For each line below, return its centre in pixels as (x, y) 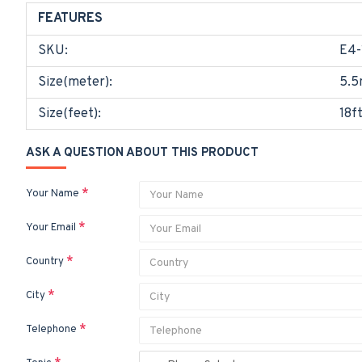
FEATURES (70, 19)
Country (45, 262)
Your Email (51, 228)
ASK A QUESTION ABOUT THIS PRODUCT (142, 153)
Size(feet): (69, 114)
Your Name (53, 194)
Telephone (51, 330)
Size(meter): (75, 82)
